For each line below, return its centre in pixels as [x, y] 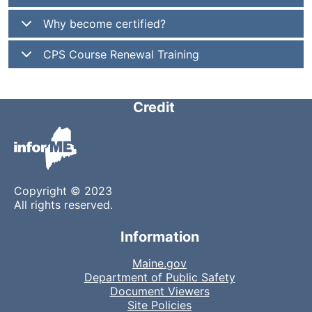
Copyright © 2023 [63, 191]
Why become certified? [104, 24]
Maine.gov [159, 263]
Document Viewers [159, 291]
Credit [154, 107]
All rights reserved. [63, 205]
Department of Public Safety [159, 277]
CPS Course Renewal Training [121, 54]
